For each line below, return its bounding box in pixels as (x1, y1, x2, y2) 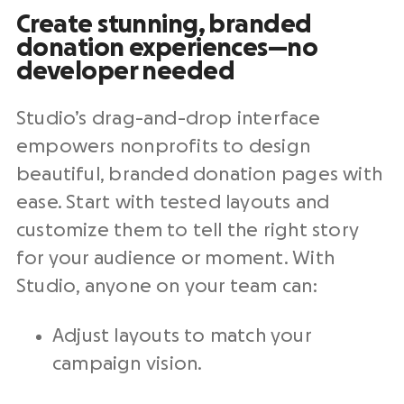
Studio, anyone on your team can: (16, 277, 317, 296)
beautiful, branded (16, 165, 193, 184)
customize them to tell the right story (16, 221, 359, 240)
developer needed (16, 59, 235, 84)
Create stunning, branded (16, 12, 312, 37)
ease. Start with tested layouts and (16, 193, 330, 212)
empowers (16, 137, 120, 156)
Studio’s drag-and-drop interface (16, 109, 320, 128)
